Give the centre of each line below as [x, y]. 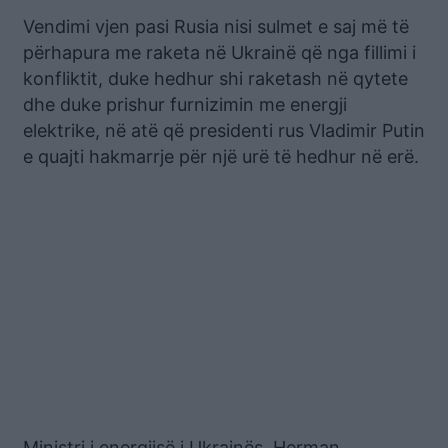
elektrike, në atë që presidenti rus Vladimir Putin [224, 131]
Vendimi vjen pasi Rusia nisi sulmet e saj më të [216, 27]
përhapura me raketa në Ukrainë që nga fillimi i [219, 53]
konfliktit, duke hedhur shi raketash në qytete [215, 79]
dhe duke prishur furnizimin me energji [185, 105]
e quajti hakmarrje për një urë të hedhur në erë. [221, 157]
